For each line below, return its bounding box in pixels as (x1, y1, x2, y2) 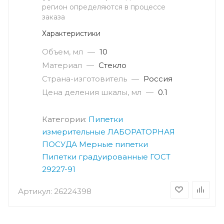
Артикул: (18, 186, 52, 196)
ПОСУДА (42, 139, 77, 149)
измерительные (42, 127, 105, 137)
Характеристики (42, 29, 100, 38)
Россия (143, 74, 172, 84)
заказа (42, 12, 65, 22)
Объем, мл (42, 47, 83, 57)
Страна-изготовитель (42, 74, 127, 84)
